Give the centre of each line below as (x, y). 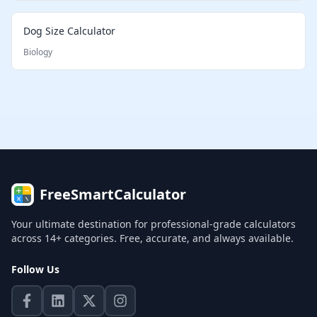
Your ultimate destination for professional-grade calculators (154, 224)
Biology (38, 52)
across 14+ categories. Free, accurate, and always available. (152, 238)
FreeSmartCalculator (113, 194)
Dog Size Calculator (69, 31)
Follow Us (35, 269)
